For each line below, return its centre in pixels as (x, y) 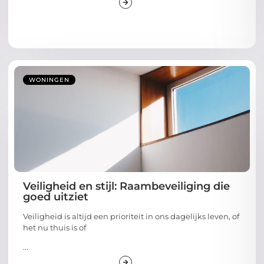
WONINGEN (49, 80)
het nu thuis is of (55, 227)
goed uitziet (56, 197)
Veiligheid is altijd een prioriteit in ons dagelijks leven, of (131, 216)
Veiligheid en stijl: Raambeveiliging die (126, 186)
